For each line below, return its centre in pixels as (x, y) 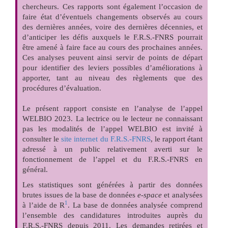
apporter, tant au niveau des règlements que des (112, 78)
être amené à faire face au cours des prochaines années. (112, 47)
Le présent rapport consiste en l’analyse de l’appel (112, 108)
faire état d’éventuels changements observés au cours (112, 17)
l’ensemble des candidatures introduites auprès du (112, 215)
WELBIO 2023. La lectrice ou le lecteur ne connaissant (112, 118)
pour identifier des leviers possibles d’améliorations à (112, 67)
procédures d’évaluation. (62, 88)
